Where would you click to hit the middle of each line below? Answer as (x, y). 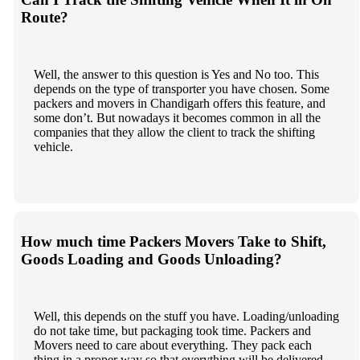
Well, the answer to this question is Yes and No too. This (176, 75)
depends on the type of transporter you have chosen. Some (181, 89)
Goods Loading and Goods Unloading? (151, 260)
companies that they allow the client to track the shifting (174, 133)
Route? (44, 18)
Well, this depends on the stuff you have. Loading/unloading (186, 316)
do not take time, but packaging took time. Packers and (172, 331)
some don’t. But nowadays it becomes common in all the (177, 118)
